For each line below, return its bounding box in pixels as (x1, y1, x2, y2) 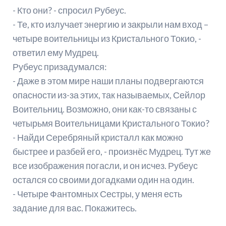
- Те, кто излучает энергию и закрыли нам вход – (12, 19, 208, 30)
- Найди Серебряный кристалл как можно (12, 132, 183, 143)
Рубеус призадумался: (12, 61, 107, 73)
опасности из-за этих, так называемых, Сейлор (12, 89, 205, 101)
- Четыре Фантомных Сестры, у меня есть (12, 188, 182, 200)
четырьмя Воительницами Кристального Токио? (12, 118, 209, 129)
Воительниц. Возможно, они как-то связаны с (12, 103, 197, 115)
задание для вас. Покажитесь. (12, 202, 137, 214)
